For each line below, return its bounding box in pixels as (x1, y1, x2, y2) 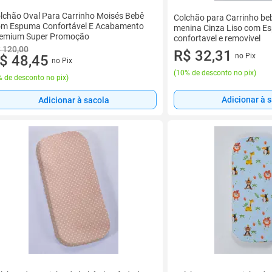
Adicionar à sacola (38, 95, 109, 105)
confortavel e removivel (174, 33, 260, 43)
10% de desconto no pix (176, 68, 254, 77)
